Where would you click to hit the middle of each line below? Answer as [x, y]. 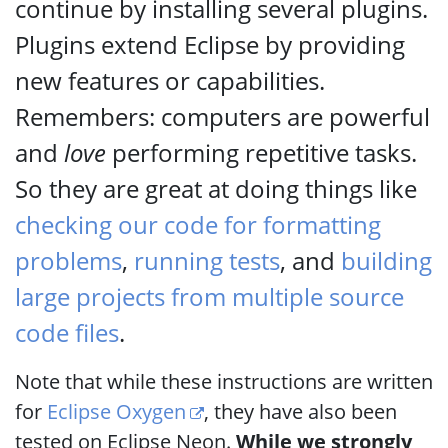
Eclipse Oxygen [116, 411]
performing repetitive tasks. [261, 152]
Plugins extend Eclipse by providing [210, 44]
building [386, 260]
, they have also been [301, 411]
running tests [207, 260]
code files [67, 332]
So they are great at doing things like [216, 188]
